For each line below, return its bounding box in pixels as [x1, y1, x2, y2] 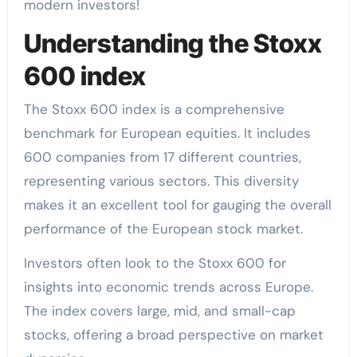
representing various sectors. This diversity [23, 172, 299, 190]
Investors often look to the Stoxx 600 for [23, 254, 286, 273]
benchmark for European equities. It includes [23, 124, 311, 143]
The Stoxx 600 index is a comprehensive [23, 100, 284, 119]
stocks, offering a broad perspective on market [23, 326, 324, 344]
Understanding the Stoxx [23, 27, 322, 59]
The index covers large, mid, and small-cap [23, 302, 296, 320]
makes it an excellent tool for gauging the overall [23, 196, 331, 214]
